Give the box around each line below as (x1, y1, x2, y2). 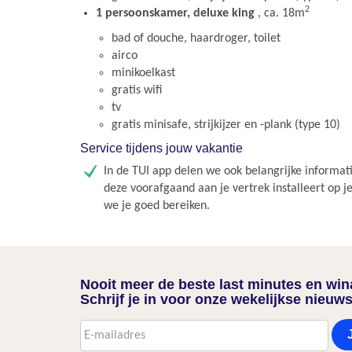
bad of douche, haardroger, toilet (112, 32, 280, 45)
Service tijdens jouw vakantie (80, 141, 243, 155)
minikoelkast (112, 67, 175, 79)
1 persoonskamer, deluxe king (96, 7, 258, 20)
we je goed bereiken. (104, 200, 210, 212)
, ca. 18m (258, 7, 305, 20)
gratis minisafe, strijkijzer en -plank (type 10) (112, 119, 340, 131)
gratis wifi (112, 84, 162, 97)
